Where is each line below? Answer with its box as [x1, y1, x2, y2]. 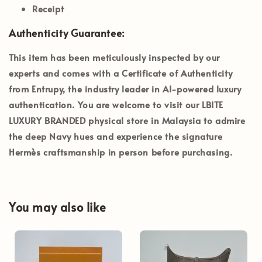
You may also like [9, 199, 106, 216]
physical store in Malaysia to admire [85, 113, 246, 126]
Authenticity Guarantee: [9, 25, 125, 40]
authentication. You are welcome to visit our [9, 98, 202, 111]
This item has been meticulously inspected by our [9, 50, 220, 63]
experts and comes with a [9, 66, 122, 79]
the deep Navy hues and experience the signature [9, 129, 223, 142]
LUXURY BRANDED [9, 113, 86, 126]
